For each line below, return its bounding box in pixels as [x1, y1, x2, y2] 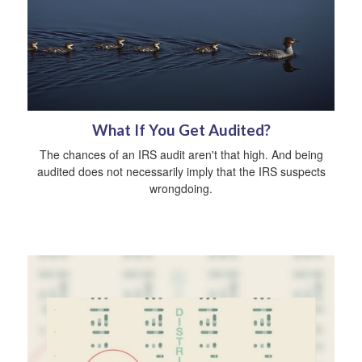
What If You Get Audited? [91, 120, 271, 139]
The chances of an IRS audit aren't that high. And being [39, 145, 323, 162]
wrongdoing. [149, 179, 213, 196]
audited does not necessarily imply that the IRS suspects [36, 162, 326, 179]
